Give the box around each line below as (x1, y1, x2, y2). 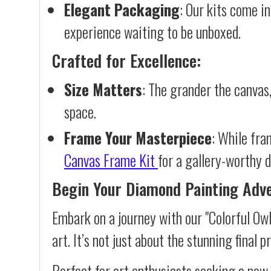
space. (64, 100, 96, 123)
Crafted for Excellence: (52, 47, 201, 73)
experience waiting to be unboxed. (64, 20, 241, 43)
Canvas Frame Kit (64, 148, 155, 171)
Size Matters (64, 77, 142, 100)
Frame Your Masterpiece (64, 126, 212, 149)
